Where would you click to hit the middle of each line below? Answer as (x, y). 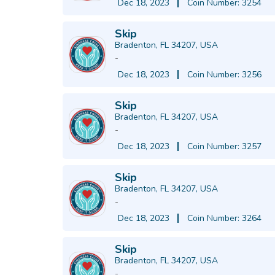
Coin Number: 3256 (224, 75)
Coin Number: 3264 (224, 218)
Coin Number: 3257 (224, 146)
